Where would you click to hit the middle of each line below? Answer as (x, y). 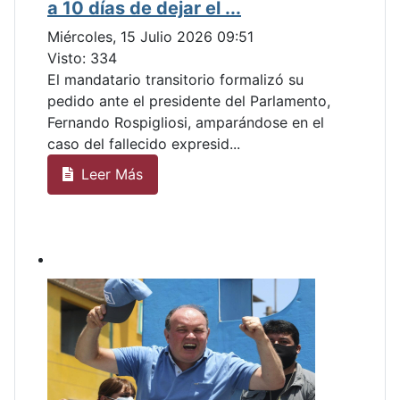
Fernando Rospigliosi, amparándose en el (186, 122)
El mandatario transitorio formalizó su (175, 79)
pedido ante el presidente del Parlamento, (189, 100)
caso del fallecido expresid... (144, 143)
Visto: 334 (82, 58)
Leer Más (110, 175)
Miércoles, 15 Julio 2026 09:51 (150, 36)
